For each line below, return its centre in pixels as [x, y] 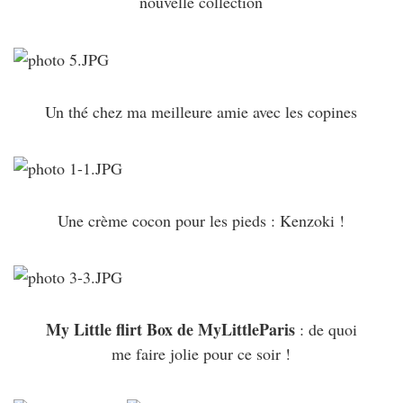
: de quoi [326, 329]
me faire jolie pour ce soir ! [201, 353]
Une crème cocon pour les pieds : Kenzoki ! [201, 220]
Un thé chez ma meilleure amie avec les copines [201, 111]
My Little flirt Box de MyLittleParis [170, 329]
